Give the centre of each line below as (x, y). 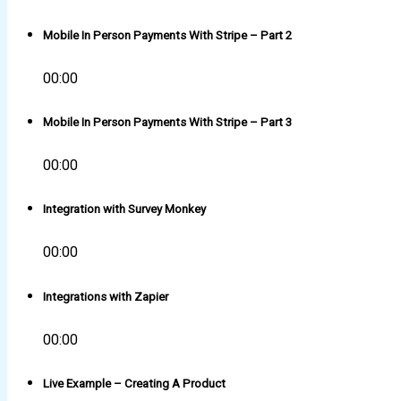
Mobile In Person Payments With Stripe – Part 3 (167, 122)
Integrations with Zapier (106, 296)
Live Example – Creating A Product (134, 383)
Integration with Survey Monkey (124, 209)
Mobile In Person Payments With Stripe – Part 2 (167, 35)
